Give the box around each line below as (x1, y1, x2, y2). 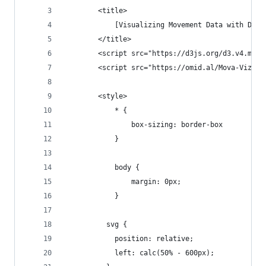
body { (65, 163, 140, 172)
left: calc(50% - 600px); (65, 249, 214, 257)
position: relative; (65, 235, 194, 243)
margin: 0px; (65, 178, 181, 186)
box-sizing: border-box (65, 121, 223, 129)
